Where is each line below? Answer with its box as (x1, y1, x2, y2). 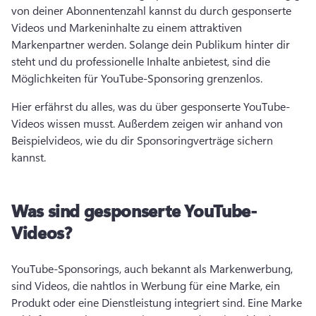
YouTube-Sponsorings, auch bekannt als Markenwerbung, (11, 261, 293, 276)
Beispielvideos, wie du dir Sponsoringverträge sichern (11, 133, 273, 147)
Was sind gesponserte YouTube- (11, 199, 257, 221)
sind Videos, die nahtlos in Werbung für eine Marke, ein (11, 278, 280, 293)
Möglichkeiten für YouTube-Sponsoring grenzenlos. (11, 71, 265, 85)
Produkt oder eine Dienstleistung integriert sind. (11, 295, 248, 310)
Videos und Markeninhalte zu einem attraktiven (11, 20, 242, 35)
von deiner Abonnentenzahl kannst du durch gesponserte (11, 3, 291, 18)
